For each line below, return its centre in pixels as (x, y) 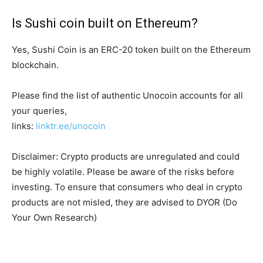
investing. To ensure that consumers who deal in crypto (127, 187)
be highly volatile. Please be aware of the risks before (123, 172)
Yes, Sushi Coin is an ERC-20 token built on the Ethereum (131, 50)
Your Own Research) (54, 218)
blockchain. (35, 65)
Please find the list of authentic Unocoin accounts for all (127, 96)
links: (24, 126)
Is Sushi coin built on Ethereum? (105, 23)
